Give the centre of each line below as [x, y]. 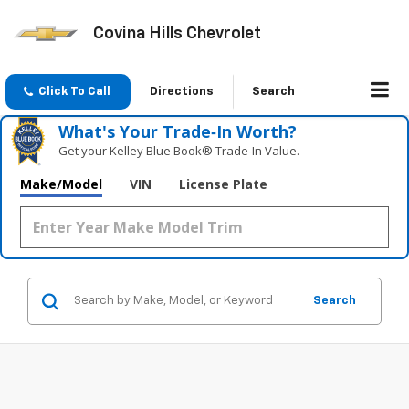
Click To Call [74, 92]
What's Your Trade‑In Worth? [178, 132]
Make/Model [61, 184]
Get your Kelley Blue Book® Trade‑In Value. [179, 151]
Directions [182, 92]
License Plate [223, 184]
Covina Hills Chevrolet [177, 33]
